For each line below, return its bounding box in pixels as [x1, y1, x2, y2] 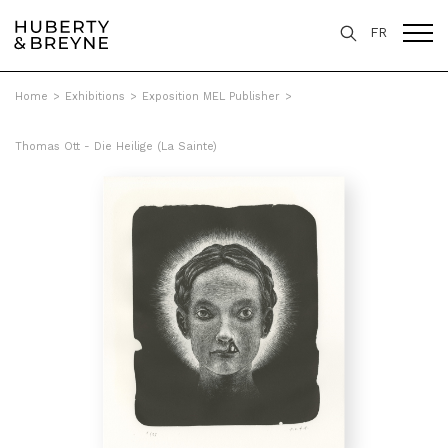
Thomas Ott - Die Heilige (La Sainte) [15, 140, 217, 153]
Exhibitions [65, 90, 125, 103]
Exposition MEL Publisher [142, 90, 280, 103]
